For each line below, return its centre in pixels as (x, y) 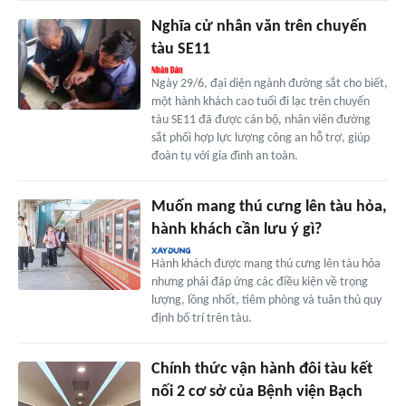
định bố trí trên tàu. (201, 318)
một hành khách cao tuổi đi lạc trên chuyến (260, 101)
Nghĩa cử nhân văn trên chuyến (259, 26)
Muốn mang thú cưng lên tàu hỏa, (269, 207)
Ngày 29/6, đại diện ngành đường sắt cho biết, (269, 83)
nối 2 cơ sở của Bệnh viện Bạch (256, 391)
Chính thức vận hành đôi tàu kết (261, 369)
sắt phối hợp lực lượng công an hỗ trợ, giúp (260, 138)
